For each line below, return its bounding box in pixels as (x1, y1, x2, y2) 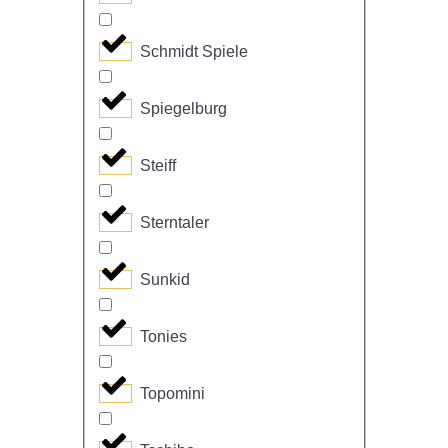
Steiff (140, 157, 176, 175)
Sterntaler (140, 214, 209, 232)
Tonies (140, 328, 187, 346)
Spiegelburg (140, 100, 227, 118)
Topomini (140, 385, 205, 403)
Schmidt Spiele (140, 43, 248, 61)
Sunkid (140, 271, 190, 289)
